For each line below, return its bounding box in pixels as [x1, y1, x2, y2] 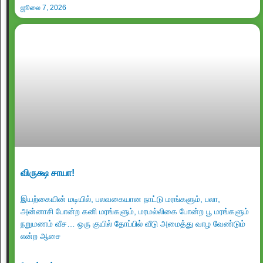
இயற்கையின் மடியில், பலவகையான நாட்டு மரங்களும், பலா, [21, 194, 220, 204]
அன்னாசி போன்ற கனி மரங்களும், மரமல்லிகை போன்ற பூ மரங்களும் [21, 207, 249, 216]
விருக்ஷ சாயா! [21, 168, 75, 178]
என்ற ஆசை [21, 231, 61, 241]
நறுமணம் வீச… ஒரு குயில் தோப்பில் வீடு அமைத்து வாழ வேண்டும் [21, 219, 245, 228]
